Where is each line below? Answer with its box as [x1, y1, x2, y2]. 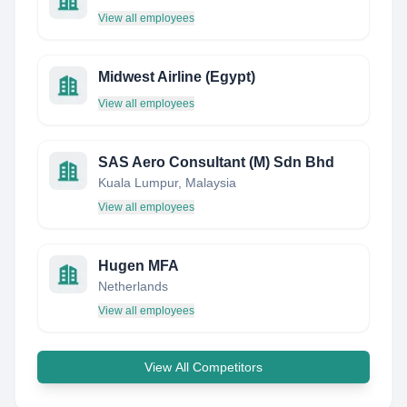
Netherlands [98, 279, 168, 293]
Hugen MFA [98, 258, 179, 273]
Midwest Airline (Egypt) [98, 69, 255, 84]
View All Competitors [144, 360, 263, 374]
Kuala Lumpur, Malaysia [98, 175, 236, 190]
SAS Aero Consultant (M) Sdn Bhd [98, 154, 334, 170]
